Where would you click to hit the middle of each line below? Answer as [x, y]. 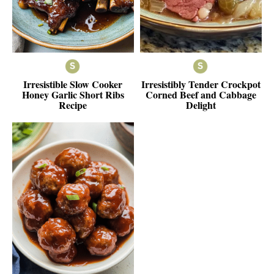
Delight [201, 105]
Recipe [73, 105]
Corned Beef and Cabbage [201, 94]
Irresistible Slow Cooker [73, 84]
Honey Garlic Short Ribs [73, 94]
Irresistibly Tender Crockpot [201, 84]
